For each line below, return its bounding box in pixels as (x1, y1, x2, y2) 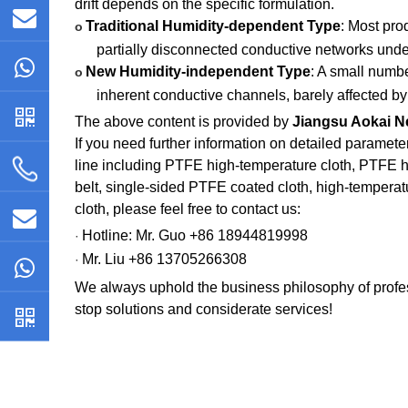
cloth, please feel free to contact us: (75, 201, 301, 217)
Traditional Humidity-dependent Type (86, 18, 341, 34)
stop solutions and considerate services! (75, 301, 332, 317)
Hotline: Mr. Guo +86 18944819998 (82, 228, 308, 243)
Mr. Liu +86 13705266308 (82, 251, 247, 267)
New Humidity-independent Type (86, 64, 311, 79)
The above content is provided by (75, 114, 292, 129)
